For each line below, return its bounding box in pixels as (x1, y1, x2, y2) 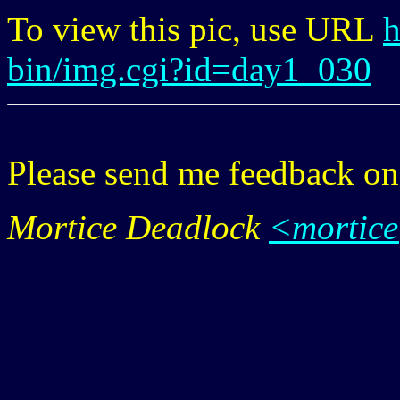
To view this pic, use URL (7, 9, 383, 48)
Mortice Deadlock (7, 207, 269, 246)
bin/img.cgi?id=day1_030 (7, 49, 371, 88)
